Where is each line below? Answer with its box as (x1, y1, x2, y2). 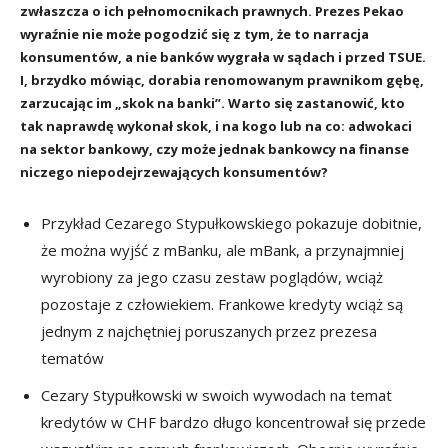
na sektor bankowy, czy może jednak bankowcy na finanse (20, 139, 409, 158)
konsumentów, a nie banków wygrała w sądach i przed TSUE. (20, 47, 426, 66)
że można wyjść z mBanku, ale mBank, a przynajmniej (41, 239, 404, 260)
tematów (41, 347, 104, 368)
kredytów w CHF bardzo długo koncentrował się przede (41, 411, 426, 432)
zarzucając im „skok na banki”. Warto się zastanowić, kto (20, 93, 405, 112)
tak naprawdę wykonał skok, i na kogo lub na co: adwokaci (20, 116, 412, 135)
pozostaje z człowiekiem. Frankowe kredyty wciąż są (41, 293, 403, 314)
